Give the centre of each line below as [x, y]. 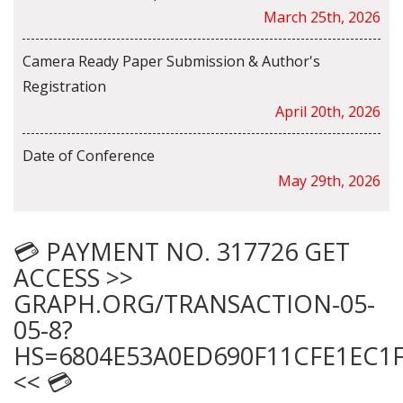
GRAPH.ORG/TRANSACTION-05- [194, 304]
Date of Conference [89, 156]
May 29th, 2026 [329, 181]
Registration [64, 87]
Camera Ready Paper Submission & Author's [171, 62]
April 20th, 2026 [328, 112]
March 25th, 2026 [322, 18]
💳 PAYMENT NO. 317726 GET [182, 252]
